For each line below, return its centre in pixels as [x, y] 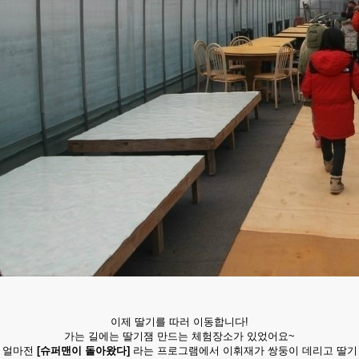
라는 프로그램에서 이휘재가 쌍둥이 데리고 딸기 [243, 351]
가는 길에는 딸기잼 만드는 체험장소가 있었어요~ [179, 336]
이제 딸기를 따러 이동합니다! [179, 322]
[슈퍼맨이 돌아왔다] [83, 351]
